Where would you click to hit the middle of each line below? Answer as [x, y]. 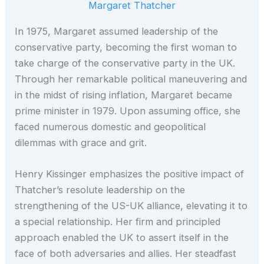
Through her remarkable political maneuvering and [131, 79]
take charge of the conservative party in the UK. [125, 63]
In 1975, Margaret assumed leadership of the [117, 31]
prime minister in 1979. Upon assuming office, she [128, 110]
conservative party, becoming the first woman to [126, 47]
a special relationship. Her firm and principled [118, 221]
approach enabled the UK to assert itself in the [122, 237]
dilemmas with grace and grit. [81, 142]
